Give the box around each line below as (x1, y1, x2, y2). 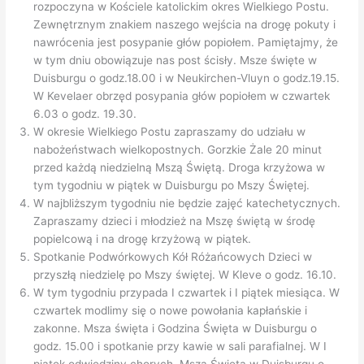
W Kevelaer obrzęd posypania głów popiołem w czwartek (33, 89, 331, 103)
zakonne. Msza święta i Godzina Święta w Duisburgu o (33, 322, 318, 336)
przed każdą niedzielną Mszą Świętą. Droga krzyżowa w (33, 161, 326, 175)
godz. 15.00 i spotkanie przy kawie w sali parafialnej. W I (33, 340, 327, 353)
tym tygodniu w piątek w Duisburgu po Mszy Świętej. (33, 179, 310, 193)
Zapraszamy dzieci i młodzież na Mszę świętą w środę (33, 214, 316, 228)
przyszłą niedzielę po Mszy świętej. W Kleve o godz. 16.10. (33, 268, 337, 282)
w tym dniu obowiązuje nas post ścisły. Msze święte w (33, 54, 318, 67)
